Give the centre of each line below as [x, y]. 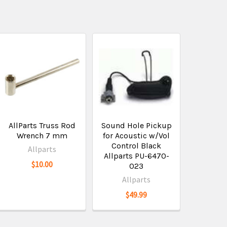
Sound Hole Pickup [136, 125]
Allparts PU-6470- [136, 156]
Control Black [137, 146]
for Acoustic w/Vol [137, 136]
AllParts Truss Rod [42, 125]
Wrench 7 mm [42, 136]
